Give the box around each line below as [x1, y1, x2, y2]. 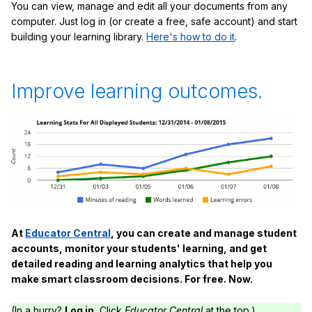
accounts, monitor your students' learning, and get [11, 242, 267, 254]
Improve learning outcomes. [11, 79, 263, 103]
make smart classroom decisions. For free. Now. [11, 272, 253, 285]
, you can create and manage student [111, 226, 297, 239]
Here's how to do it [146, 30, 235, 42]
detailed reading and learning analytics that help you [11, 257, 272, 270]
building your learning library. [11, 30, 146, 42]
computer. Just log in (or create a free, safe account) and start [11, 15, 297, 27]
